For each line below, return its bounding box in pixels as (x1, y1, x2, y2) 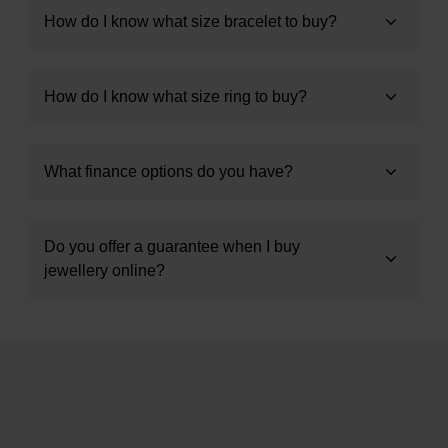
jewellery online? (44, 261, 165, 279)
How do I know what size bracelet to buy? (44, 12, 337, 30)
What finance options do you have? (44, 162, 293, 180)
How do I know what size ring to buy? (44, 87, 307, 105)
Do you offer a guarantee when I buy (44, 237, 300, 255)
